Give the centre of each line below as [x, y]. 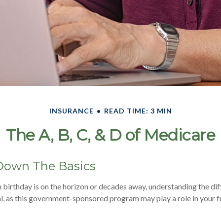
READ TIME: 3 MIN [138, 110]
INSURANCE [71, 110]
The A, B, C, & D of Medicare [110, 135]
